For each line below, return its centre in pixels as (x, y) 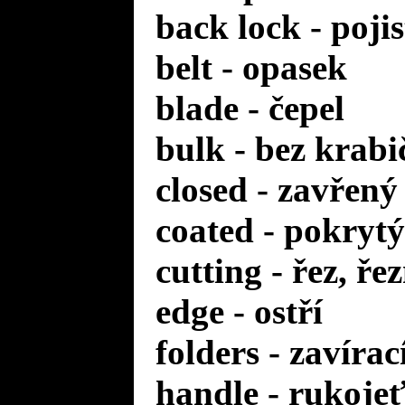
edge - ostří (239, 311)
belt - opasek (251, 67)
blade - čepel (250, 108)
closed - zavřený (277, 189)
